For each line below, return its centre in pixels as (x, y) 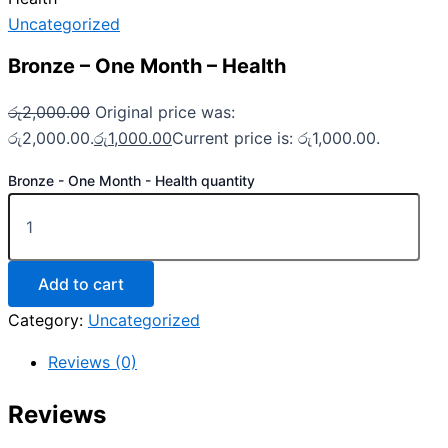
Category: (48, 320)
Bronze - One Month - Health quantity (131, 181)
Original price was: (165, 112)
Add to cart (81, 284)
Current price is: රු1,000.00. (276, 138)
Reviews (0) (92, 362)
